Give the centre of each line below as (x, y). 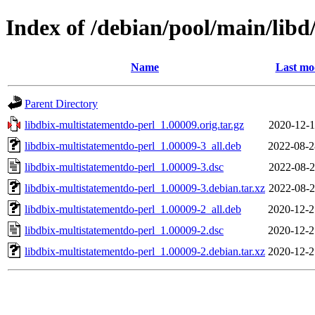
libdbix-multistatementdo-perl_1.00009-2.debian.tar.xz (145, 251)
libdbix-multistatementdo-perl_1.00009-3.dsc (124, 167)
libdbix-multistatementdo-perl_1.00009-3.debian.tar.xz (145, 188)
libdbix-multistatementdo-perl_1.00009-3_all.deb (133, 146)
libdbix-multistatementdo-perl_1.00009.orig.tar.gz (134, 124)
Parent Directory (61, 103)
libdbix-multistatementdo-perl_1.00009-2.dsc (124, 230)
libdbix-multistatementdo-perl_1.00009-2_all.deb (133, 209)
